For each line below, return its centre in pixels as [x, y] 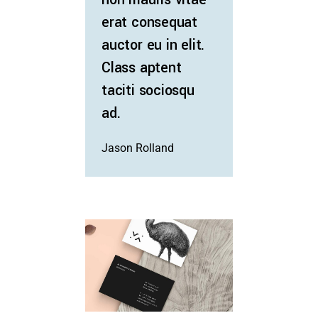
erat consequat [150, 23]
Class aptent [142, 68]
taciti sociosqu [148, 91]
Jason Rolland [138, 148]
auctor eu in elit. [153, 45]
